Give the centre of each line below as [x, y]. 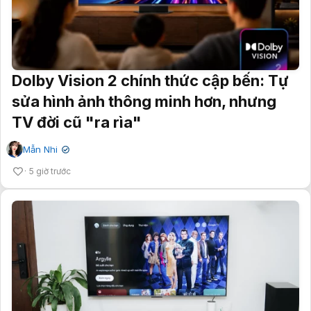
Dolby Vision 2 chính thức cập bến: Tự [150, 81]
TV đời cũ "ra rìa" [77, 123]
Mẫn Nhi [40, 150]
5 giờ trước [50, 171]
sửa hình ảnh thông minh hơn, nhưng [144, 102]
